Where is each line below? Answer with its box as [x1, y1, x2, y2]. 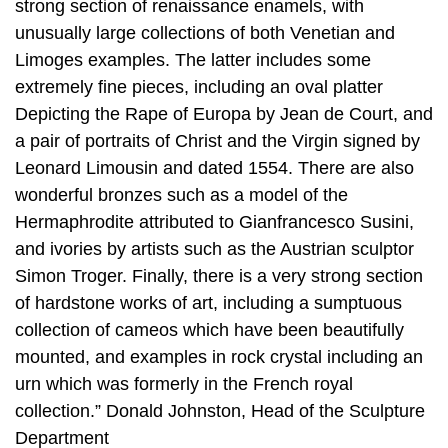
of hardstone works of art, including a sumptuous [15, 293, 402, 314]
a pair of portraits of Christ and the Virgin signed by [15, 131, 420, 152]
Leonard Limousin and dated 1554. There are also [15, 158, 414, 179]
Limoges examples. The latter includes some [15, 50, 371, 71]
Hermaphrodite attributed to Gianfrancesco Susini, [15, 212, 414, 233]
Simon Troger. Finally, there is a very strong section [15, 266, 423, 287]
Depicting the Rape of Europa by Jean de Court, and [15, 104, 433, 125]
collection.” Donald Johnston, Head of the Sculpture [15, 401, 425, 422]
